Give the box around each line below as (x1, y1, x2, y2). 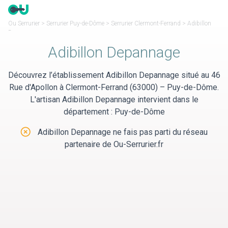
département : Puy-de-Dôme (63, 107, 165, 117)
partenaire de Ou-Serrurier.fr (65, 139, 163, 149)
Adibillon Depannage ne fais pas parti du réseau (36, 127, 208, 137)
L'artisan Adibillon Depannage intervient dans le (30, 95, 198, 104)
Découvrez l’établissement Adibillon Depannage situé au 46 (8, 70, 220, 80)
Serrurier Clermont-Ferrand (111, 20, 181, 27)
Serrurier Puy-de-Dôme (46, 20, 104, 27)
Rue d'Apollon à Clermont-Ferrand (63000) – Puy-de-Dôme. (9, 82, 219, 92)
